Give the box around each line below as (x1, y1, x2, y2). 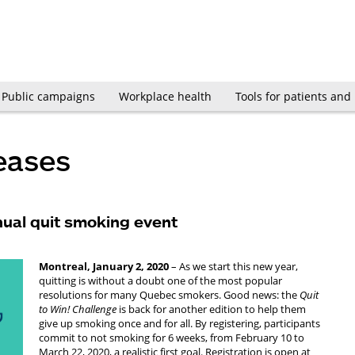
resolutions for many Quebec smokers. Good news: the (39, 288, 300, 302)
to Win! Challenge (39, 302, 116, 316)
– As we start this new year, (169, 259, 298, 273)
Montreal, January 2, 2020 (39, 259, 169, 273)
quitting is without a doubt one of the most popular (39, 273, 282, 288)
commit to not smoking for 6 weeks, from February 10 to (39, 330, 304, 345)
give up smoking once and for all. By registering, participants (39, 316, 320, 330)
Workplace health (118, 89, 212, 104)
